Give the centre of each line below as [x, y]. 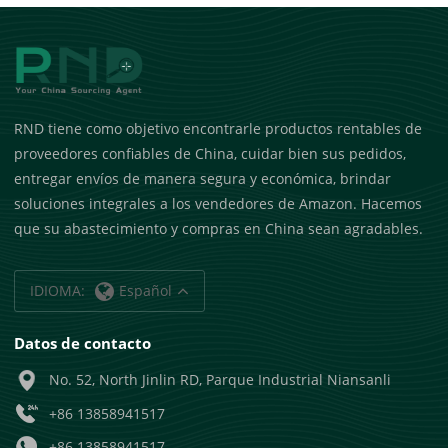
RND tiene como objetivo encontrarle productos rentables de [218, 128]
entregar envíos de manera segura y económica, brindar [203, 178]
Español [146, 290]
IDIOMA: [58, 290]
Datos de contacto [83, 342]
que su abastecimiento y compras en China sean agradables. [219, 228]
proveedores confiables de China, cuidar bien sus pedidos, [210, 153]
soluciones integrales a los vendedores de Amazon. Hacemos [218, 203]
